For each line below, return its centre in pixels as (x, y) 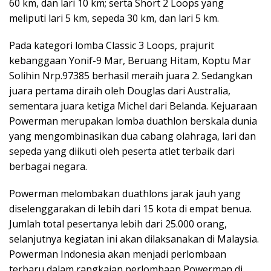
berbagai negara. (48, 166)
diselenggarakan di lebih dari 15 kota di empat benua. (130, 208)
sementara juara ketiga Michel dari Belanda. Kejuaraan (133, 106)
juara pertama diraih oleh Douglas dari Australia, (120, 90)
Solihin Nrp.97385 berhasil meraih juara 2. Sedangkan (131, 75)
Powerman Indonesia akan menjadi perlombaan (118, 254)
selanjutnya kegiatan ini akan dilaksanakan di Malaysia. (134, 239)
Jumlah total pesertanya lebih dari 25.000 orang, (118, 224)
